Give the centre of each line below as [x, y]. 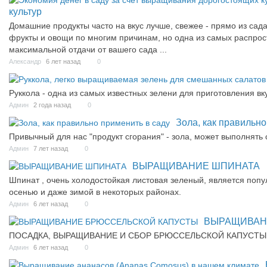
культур [25, 12]
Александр [25, 62]
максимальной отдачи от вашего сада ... [88, 50]
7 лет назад [52, 149]
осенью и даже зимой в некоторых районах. [95, 192]
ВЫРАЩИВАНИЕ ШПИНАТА [196, 166]
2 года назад [53, 105]
